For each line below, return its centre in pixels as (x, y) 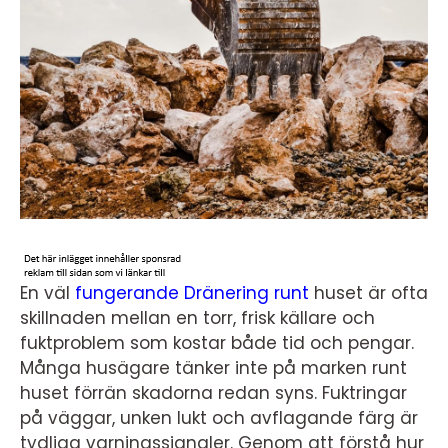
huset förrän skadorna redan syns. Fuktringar (213, 393)
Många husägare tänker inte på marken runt (213, 368)
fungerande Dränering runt (192, 293)
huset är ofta (368, 293)
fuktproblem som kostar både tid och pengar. (217, 343)
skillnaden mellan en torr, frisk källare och (197, 318)
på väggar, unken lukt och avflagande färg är (219, 418)
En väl (47, 293)
